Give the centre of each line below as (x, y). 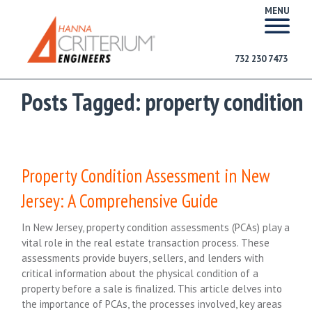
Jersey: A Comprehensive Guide (120, 200)
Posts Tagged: (80, 102)
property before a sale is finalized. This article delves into (152, 288)
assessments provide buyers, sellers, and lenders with (143, 258)
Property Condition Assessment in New (146, 175)
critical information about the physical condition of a (140, 273)
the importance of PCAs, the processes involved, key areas (152, 304)
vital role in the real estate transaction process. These (146, 242)
